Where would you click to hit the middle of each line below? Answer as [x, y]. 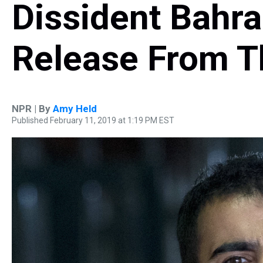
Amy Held [75, 109]
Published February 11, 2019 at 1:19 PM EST [93, 120]
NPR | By [32, 109]
